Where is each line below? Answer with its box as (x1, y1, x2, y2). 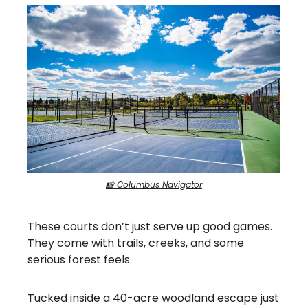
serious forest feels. (27, 252, 132, 268)
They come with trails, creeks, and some (27, 235, 244, 252)
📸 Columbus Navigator (106, 179, 202, 191)
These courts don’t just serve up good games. (27, 219, 272, 235)
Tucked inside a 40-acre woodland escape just (27, 290, 279, 307)
